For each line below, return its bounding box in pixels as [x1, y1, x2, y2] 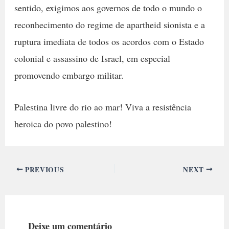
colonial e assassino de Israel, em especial [14, 52, 170, 65]
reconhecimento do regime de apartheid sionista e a [14, 18, 205, 31]
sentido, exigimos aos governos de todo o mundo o [14, 2, 202, 14]
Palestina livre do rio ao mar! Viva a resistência [14, 101, 191, 113]
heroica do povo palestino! [14, 118, 112, 130]
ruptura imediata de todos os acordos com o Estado [14, 35, 204, 48]
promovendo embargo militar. [14, 69, 124, 82]
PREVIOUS [23, 164, 64, 175]
